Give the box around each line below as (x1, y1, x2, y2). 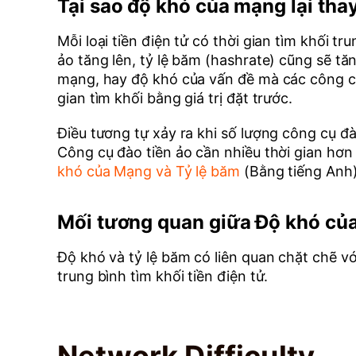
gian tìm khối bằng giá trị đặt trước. (57, 90, 293, 106)
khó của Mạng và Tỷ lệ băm (57, 163, 240, 180)
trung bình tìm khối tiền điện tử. (57, 268, 269, 284)
